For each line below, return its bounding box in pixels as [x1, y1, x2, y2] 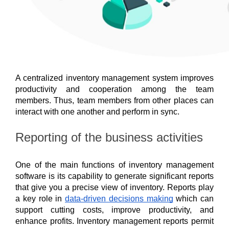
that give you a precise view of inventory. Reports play [15, 182, 214, 192]
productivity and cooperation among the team [15, 85, 214, 94]
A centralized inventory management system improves [15, 74, 214, 83]
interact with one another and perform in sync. [15, 107, 181, 117]
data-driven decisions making [65, 194, 173, 203]
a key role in [15, 194, 65, 203]
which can [173, 194, 214, 203]
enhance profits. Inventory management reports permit [15, 216, 214, 225]
